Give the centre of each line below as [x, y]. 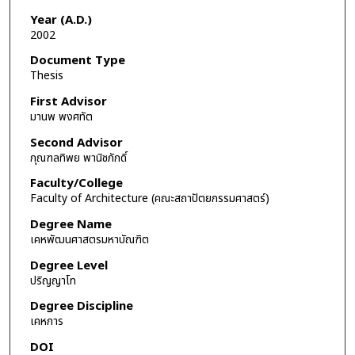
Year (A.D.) [61, 20]
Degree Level [69, 265]
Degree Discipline [81, 307]
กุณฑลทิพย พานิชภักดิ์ [78, 158]
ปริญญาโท [53, 281]
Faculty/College [76, 184]
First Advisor [68, 102]
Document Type [77, 61]
